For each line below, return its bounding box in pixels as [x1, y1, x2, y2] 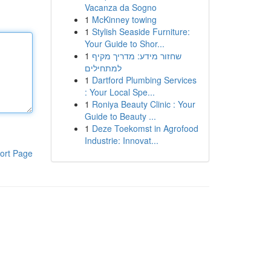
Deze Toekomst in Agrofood [91, 122, 198, 134]
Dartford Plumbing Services [91, 74, 197, 86]
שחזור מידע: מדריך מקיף [91, 50, 181, 62]
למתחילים [84, 62, 122, 74]
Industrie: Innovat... [84, 134, 158, 146]
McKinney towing [91, 13, 157, 25]
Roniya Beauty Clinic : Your [91, 98, 195, 110]
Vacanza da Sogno [84, 1, 157, 13]
